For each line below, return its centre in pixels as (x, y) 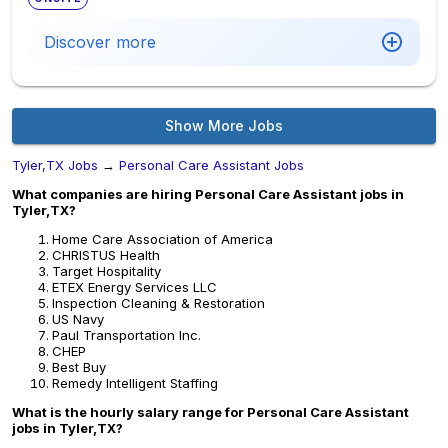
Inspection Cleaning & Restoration (158, 303)
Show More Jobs (224, 125)
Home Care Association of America (162, 239)
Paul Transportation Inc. (126, 335)
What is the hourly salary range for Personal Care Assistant (210, 412)
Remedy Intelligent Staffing (135, 383)
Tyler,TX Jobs (55, 165)
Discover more (100, 42)
